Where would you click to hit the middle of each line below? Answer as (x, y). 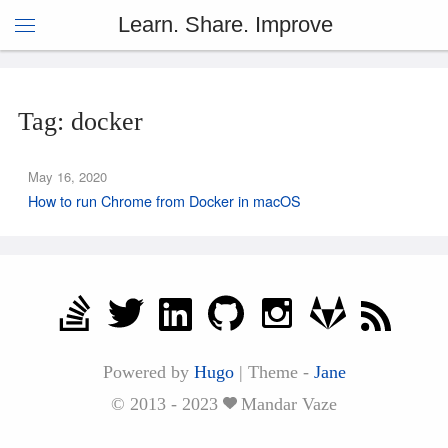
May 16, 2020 (67, 176)
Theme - (280, 372)
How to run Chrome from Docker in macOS (164, 200)
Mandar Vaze (289, 404)
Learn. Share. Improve (225, 24)
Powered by (148, 372)
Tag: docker (80, 121)
